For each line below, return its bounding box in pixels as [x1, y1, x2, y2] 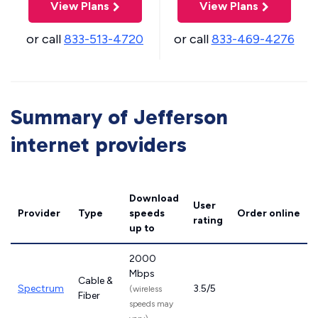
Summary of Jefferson [11, 104, 228, 130]
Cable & [78, 275, 113, 287]
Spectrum [18, 283, 64, 295]
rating [193, 214, 223, 226]
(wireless [129, 284, 162, 294]
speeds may [129, 299, 173, 309]
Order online [237, 207, 300, 219]
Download [129, 192, 179, 204]
